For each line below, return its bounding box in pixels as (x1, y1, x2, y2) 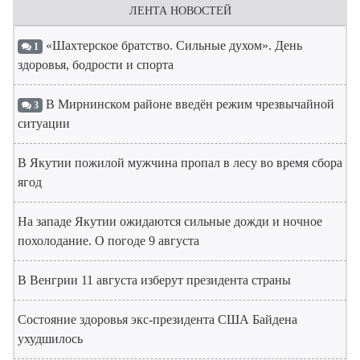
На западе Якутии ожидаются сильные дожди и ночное (18, 215, 322, 229)
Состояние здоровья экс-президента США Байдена (18, 313, 297, 327)
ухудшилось (18, 332, 83, 346)
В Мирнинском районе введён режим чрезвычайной (42, 97, 334, 112)
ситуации (18, 117, 70, 131)
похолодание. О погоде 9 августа (18, 234, 199, 248)
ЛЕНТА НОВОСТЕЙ (129, 5, 231, 18)
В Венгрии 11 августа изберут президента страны (18, 273, 291, 288)
